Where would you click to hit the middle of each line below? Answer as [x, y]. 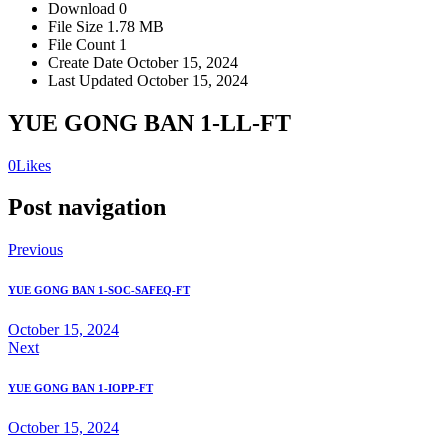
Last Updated [92, 80]
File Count [83, 44]
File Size [77, 26]
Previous [35, 250]
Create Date [87, 62]
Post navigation [87, 207]
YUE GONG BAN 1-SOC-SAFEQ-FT [99, 290]
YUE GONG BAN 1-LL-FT [149, 122]
